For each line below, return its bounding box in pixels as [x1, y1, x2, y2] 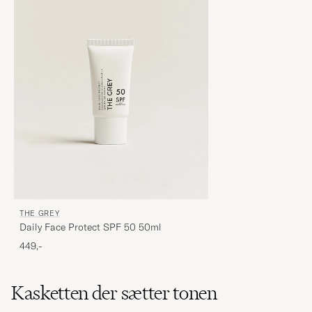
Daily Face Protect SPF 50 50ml [19, 221, 162, 234]
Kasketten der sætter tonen [11, 281, 217, 305]
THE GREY [19, 208, 60, 219]
